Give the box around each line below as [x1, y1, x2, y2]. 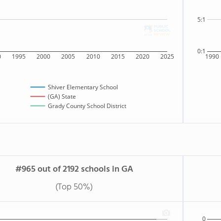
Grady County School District [47, 102, 126, 110]
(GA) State [47, 92, 76, 101]
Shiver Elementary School [47, 83, 118, 92]
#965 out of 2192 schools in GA [15, 162, 133, 177]
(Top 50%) [55, 180, 93, 194]
